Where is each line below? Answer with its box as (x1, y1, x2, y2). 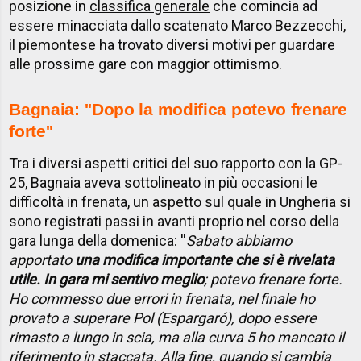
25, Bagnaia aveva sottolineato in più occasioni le (9, 174, 318, 192)
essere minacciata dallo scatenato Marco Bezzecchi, (9, 17, 350, 35)
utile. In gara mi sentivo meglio (9, 271, 205, 288)
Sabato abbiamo (186, 232, 293, 250)
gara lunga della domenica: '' (9, 232, 187, 250)
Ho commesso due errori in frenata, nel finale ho (9, 290, 316, 308)
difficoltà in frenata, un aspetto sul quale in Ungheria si (9, 193, 351, 211)
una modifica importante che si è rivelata (75, 251, 335, 269)
